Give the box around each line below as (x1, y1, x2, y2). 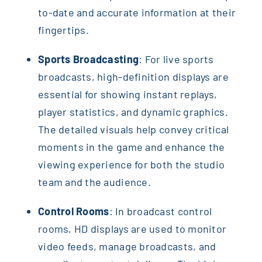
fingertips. (37, 23, 89, 36)
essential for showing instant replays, (37, 87, 218, 101)
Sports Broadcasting (37, 52, 139, 65)
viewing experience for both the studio (37, 157, 225, 171)
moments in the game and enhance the (37, 140, 225, 153)
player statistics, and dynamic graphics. (37, 105, 228, 118)
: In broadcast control (109, 204, 212, 218)
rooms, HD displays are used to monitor (37, 222, 227, 235)
